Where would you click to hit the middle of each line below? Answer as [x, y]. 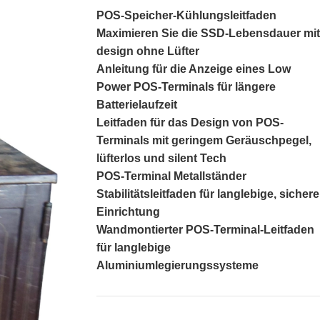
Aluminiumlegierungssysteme [177, 265]
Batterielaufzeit [136, 105]
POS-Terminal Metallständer [171, 176]
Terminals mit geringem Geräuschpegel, [204, 140]
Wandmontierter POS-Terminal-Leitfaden [205, 230]
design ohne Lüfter [147, 51]
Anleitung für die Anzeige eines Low [193, 69]
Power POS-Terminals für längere [186, 87]
